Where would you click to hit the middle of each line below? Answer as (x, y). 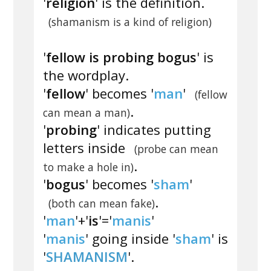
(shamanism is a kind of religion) (130, 22)
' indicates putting (154, 130)
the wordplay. (86, 75)
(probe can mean (176, 149)
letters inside (86, 148)
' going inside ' (130, 239)
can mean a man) (87, 113)
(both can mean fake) (101, 204)
